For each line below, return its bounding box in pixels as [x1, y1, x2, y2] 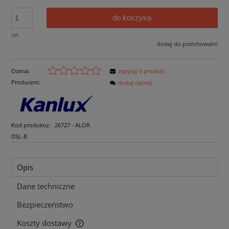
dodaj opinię [118, 78, 152, 86]
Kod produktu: [11, 121, 50, 129]
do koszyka [112, 13, 152, 22]
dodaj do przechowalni [157, 40, 218, 48]
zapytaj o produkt [118, 66, 165, 75]
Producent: [11, 78, 40, 86]
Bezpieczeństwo [17, 199, 73, 211]
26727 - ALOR [54, 121, 90, 129]
